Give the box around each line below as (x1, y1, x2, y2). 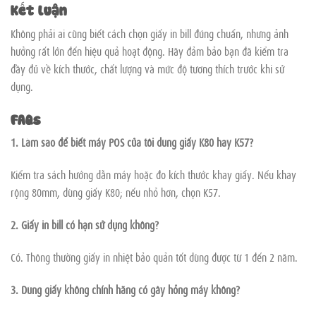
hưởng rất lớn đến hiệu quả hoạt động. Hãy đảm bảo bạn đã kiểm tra (11, 43, 288, 59)
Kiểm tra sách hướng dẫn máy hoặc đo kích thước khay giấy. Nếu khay (11, 166, 296, 183)
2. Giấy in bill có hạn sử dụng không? (11, 217, 159, 233)
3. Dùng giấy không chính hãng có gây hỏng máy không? (11, 281, 240, 297)
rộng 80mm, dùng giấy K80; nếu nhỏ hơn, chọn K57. (11, 184, 221, 200)
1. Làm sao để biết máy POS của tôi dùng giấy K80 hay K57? (11, 134, 253, 150)
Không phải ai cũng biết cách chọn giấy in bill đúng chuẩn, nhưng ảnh (11, 25, 288, 42)
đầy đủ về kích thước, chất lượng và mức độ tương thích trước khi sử (11, 61, 284, 77)
